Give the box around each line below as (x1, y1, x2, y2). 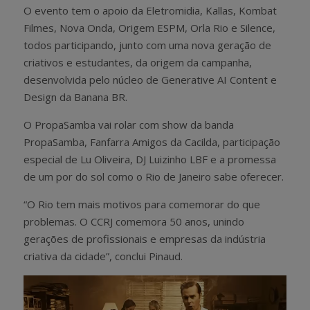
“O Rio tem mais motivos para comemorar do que (24, 197, 260, 212)
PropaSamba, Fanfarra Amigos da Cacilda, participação (24, 135, 280, 149)
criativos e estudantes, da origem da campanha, (24, 55, 252, 70)
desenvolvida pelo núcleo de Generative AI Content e (24, 73, 277, 87)
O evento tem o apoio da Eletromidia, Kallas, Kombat (24, 3, 277, 18)
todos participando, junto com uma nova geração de (24, 38, 271, 53)
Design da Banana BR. (24, 90, 127, 104)
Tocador (23, 275, 63, 290)
